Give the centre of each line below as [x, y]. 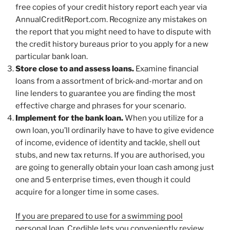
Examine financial [167, 69]
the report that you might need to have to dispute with [113, 32]
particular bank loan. [52, 57]
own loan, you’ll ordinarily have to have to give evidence [115, 131]
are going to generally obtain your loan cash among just [115, 168]
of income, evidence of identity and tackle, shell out [108, 143]
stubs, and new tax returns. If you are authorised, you [110, 155]
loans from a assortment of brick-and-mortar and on [109, 81]
